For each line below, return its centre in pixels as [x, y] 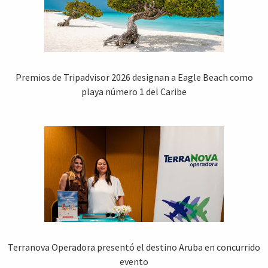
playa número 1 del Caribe [134, 91]
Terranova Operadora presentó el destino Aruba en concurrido [134, 247]
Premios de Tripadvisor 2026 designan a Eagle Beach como [134, 77]
